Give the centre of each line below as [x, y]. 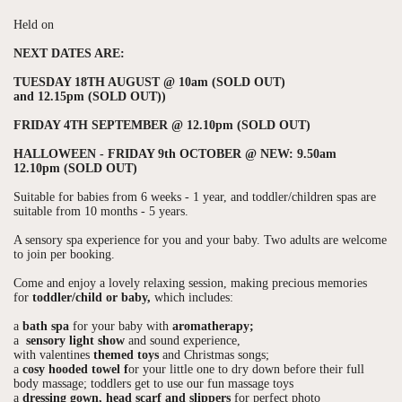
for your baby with [119, 326]
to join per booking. [64, 254]
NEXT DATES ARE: [69, 53]
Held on [35, 24]
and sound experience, [183, 340]
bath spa [44, 326]
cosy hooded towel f [74, 369]
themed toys [124, 354]
